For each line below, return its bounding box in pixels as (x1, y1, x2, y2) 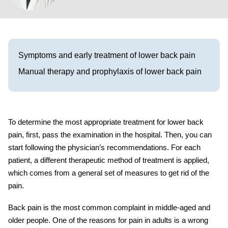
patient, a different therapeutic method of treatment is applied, (8, 156, 209, 164)
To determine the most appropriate (8, 118, 121, 126)
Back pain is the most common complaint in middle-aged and (8, 203, 210, 212)
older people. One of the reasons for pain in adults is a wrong (8, 216, 208, 224)
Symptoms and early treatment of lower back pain (18, 51, 195, 60)
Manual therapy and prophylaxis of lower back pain (18, 67, 202, 76)
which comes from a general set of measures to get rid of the (8, 168, 209, 177)
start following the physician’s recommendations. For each (8, 143, 201, 152)
